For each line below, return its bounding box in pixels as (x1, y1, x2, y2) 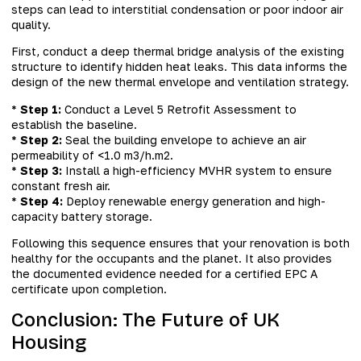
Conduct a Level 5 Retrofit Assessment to (61, 102, 297, 116)
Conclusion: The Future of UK (11, 308, 280, 331)
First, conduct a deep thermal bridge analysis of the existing (11, 44, 344, 59)
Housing (11, 330, 87, 354)
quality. (11, 17, 51, 31)
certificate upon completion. (11, 282, 167, 297)
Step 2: (20, 132, 62, 147)
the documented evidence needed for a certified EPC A (11, 267, 317, 281)
